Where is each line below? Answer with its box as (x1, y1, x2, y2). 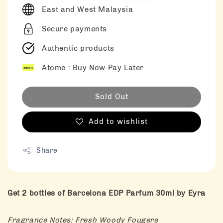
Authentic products (42, 43, 114, 53)
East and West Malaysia (42, 4, 133, 14)
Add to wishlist (88, 116, 148, 126)
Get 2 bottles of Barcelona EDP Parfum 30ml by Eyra (7, 188, 206, 198)
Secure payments (42, 24, 107, 33)
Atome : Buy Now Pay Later (42, 63, 144, 72)
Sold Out (95, 92, 128, 101)
